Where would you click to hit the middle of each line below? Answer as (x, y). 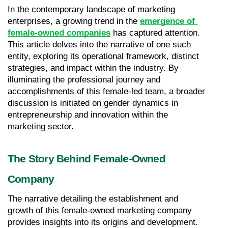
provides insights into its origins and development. (103, 222)
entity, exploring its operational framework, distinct (103, 56)
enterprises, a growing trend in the (74, 21)
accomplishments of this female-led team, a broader (106, 91)
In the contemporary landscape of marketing (91, 9)
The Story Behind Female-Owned (87, 159)
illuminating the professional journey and (84, 79)
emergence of (167, 21)
